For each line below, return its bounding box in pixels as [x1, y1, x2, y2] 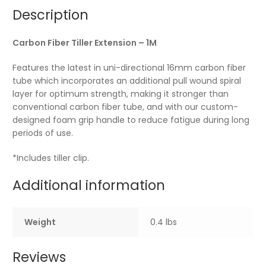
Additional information [12, 175, 165, 195]
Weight [24, 216, 56, 228]
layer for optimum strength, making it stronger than [12, 88, 229, 100]
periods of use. [12, 127, 75, 140]
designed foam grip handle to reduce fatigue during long [12, 114, 249, 126]
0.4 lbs [150, 216, 177, 228]
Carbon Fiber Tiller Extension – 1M [12, 37, 157, 49]
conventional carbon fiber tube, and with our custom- [12, 101, 238, 113]
